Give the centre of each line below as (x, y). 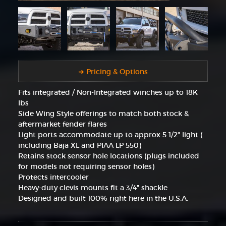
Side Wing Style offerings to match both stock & (103, 113)
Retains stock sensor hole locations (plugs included (108, 156)
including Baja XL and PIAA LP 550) (79, 145)
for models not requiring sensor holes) (86, 166)
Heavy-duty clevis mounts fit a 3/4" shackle (93, 187)
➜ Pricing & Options (113, 72)
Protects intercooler (53, 177)
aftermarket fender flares (62, 124)
